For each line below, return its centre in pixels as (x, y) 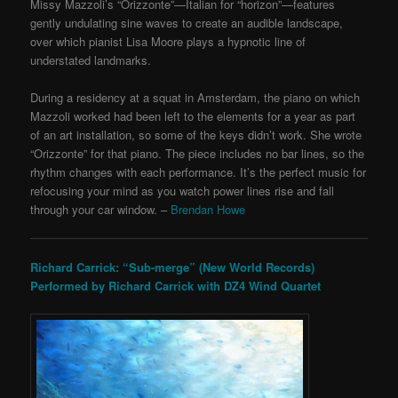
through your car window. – (99, 210)
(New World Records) (257, 267)
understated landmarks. (91, 60)
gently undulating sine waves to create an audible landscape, (187, 23)
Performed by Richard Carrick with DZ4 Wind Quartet (176, 285)
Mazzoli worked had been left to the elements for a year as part (193, 116)
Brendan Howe (208, 210)
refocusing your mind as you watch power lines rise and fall (183, 191)
